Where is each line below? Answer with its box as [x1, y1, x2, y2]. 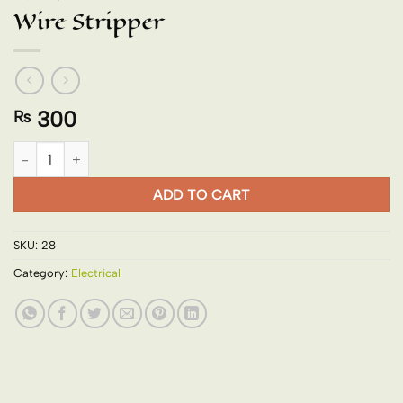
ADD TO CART [153, 186, 250, 204]
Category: [13, 266, 71, 281]
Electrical [71, 266, 121, 281]
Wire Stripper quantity [13, 142, 144, 159]
